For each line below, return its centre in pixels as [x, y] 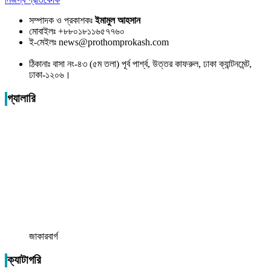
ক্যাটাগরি [24, 260]
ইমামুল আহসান [118, 21]
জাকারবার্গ [44, 236]
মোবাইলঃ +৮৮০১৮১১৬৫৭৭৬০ [77, 31]
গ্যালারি [21, 99]
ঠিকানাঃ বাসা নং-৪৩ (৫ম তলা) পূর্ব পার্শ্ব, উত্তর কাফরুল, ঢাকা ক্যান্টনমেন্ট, [140, 64]
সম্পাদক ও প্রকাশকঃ [62, 21]
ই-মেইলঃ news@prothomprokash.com [99, 42]
